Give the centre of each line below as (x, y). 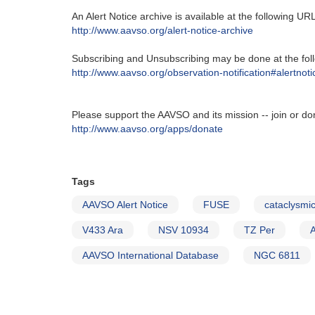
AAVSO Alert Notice (125, 205)
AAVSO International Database (150, 255)
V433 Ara (103, 230)
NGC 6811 (277, 255)
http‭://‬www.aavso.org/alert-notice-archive (162, 30)
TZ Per (259, 230)
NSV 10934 (184, 230)
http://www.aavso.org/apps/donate (147, 129)
